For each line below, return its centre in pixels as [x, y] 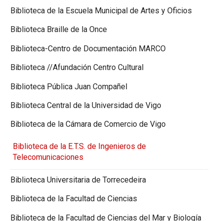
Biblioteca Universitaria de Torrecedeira [78, 180]
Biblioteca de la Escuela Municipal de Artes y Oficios [101, 11]
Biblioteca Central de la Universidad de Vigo [86, 105]
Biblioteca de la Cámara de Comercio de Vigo [88, 124]
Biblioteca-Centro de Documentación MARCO [88, 48]
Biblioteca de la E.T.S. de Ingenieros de [79, 147]
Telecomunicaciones [48, 157]
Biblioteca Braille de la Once [59, 30]
